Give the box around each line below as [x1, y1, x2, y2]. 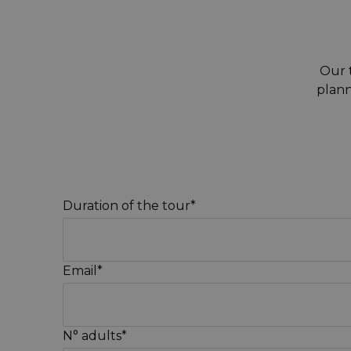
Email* [63, 263, 103, 278]
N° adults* [63, 328, 127, 343]
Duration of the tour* [63, 198, 196, 213]
